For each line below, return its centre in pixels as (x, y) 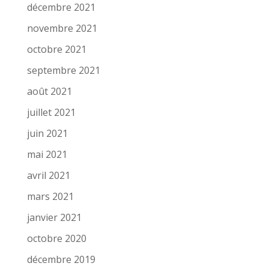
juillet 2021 (51, 112)
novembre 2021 (62, 28)
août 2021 (49, 91)
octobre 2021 (56, 49)
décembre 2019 (61, 259)
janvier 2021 (54, 217)
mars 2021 (50, 196)
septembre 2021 (63, 70)
